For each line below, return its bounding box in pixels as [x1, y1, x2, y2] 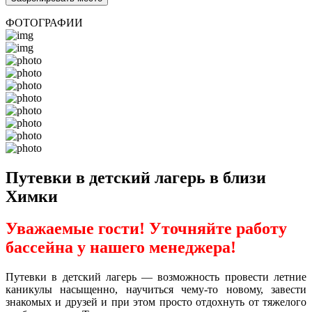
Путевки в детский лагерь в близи [6, 168, 266, 187]
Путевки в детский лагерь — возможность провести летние [6, 271, 306, 283]
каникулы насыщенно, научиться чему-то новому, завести [6, 283, 306, 296]
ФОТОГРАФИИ [6, 16, 83, 29]
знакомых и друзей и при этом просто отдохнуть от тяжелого [6, 296, 306, 309]
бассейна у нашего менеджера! [6, 238, 236, 257]
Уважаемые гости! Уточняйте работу [6, 219, 287, 238]
